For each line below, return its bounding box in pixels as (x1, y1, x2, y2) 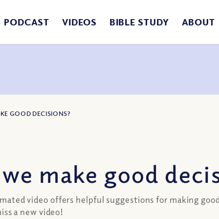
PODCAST (3, 17, 50, 27)
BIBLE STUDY (109, 17, 169, 27)
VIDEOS (62, 17, 97, 27)
